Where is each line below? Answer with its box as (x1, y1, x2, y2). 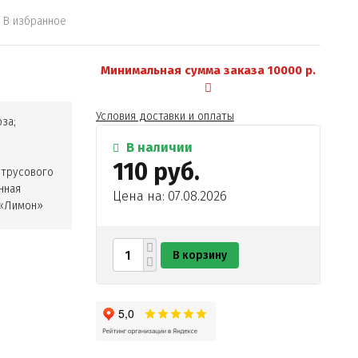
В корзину (172, 248, 227, 262)
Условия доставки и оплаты (95, 109, 234, 123)
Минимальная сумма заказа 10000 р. (100, 63, 316, 78)
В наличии (122, 140, 193, 155)
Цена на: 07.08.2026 (112, 189, 227, 204)
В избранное (3, 14, 67, 28)
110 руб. (112, 157, 200, 186)
